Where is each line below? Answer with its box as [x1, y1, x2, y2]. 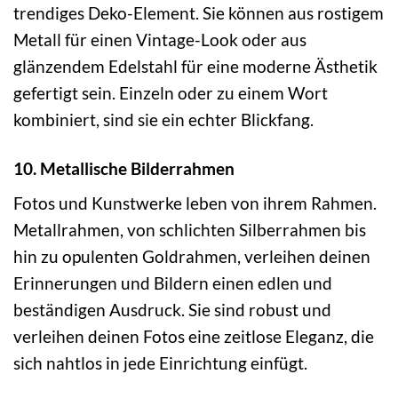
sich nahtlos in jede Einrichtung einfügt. [13, 353, 307, 374]
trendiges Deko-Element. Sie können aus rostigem [13, 2, 384, 23]
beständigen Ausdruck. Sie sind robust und [13, 299, 331, 321]
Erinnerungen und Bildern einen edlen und [13, 273, 332, 294]
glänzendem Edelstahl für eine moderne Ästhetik [13, 55, 378, 76]
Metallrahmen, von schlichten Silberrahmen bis [13, 219, 366, 241]
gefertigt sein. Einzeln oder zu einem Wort [13, 82, 328, 103]
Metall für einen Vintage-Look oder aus [13, 28, 306, 50]
